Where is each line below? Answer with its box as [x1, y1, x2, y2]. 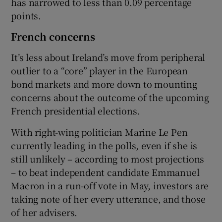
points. [11, 8, 42, 22]
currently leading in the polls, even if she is [11, 138, 198, 152]
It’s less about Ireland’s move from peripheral [11, 50, 206, 63]
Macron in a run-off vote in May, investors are [11, 178, 209, 192]
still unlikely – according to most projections [11, 152, 205, 165]
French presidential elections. [11, 104, 140, 117]
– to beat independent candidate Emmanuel [11, 165, 200, 178]
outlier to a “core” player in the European [11, 63, 188, 77]
